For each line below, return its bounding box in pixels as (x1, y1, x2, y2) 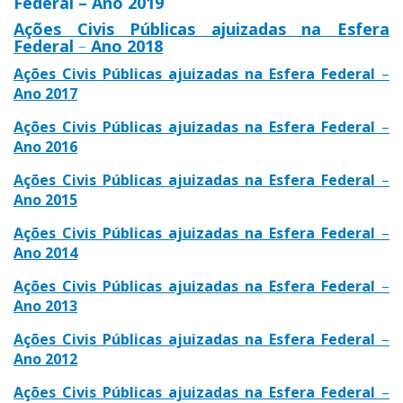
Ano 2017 (13, 83, 77, 103)
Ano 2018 (91, 34, 163, 57)
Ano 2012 (13, 348, 77, 369)
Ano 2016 (13, 136, 77, 157)
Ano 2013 (13, 295, 77, 316)
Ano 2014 (13, 242, 77, 263)
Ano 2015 (13, 189, 77, 210)
